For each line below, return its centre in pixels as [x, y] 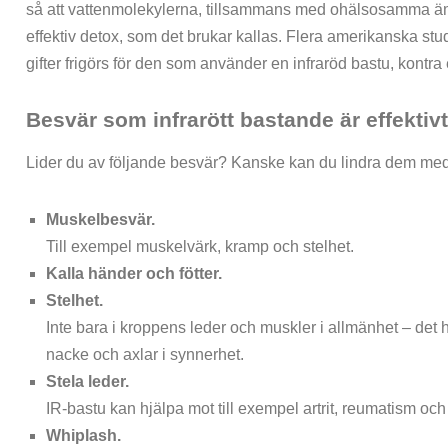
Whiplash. [84, 436]
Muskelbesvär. [101, 220]
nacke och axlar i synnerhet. [145, 355]
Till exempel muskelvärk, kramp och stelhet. [200, 247]
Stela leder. [88, 382]
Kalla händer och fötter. [134, 274]
